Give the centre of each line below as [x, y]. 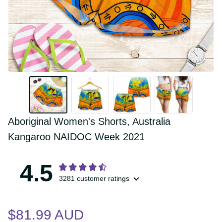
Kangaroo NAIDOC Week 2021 [80, 137]
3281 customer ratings [102, 179]
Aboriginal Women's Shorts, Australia [99, 122]
